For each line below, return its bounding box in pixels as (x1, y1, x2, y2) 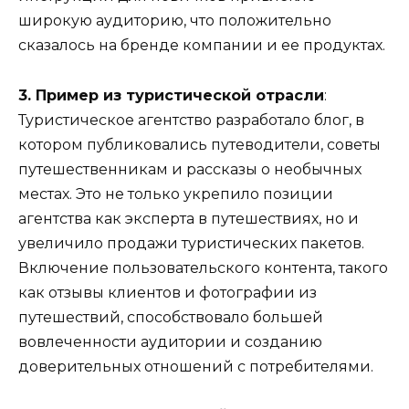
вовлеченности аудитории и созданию (18, 332, 322, 351)
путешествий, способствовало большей (18, 308, 323, 326)
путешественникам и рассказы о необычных (18, 160, 362, 178)
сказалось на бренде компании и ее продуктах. (18, 37, 385, 55)
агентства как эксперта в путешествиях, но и (18, 209, 359, 227)
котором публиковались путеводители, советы (18, 135, 381, 153)
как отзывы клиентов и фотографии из (18, 283, 317, 301)
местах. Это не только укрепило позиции (18, 184, 333, 203)
